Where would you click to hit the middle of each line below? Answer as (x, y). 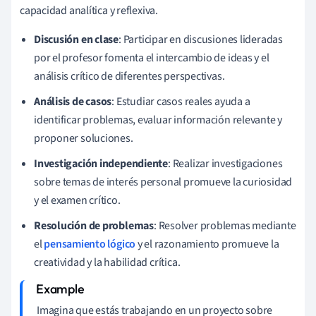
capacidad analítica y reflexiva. (89, 10)
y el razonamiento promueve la (207, 244)
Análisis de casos (73, 101)
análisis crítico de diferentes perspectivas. (129, 76)
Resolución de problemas (94, 225)
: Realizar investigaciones (225, 163)
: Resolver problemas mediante (225, 225)
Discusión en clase (77, 39)
